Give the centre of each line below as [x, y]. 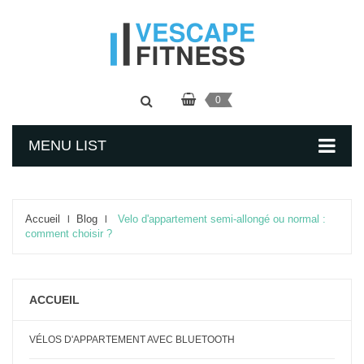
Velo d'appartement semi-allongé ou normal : [222, 219]
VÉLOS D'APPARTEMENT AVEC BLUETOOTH [132, 340]
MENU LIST [67, 145]
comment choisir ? [69, 234]
